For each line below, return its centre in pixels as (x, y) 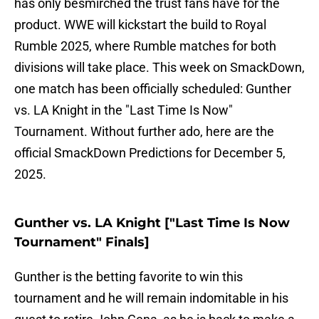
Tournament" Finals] (82, 242)
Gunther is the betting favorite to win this (129, 277)
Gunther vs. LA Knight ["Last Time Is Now (152, 223)
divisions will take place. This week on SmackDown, (159, 68)
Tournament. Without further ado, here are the (144, 132)
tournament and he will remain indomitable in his (151, 298)
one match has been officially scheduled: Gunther (153, 89)
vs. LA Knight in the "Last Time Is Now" (124, 110)
